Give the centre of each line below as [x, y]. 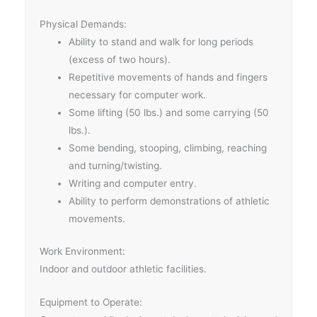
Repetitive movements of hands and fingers [168, 77]
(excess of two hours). [120, 60]
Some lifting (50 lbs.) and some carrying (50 [169, 113]
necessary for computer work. [138, 95]
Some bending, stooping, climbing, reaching [168, 148]
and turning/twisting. [116, 166]
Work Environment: [82, 251]
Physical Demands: [83, 24]
